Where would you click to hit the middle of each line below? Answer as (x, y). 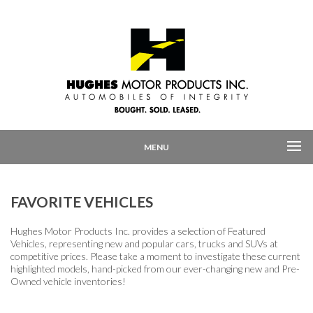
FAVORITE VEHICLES (82, 202)
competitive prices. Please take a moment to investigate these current (155, 256)
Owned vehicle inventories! (68, 281)
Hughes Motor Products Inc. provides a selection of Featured (138, 231)
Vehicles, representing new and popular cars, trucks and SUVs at (144, 243)
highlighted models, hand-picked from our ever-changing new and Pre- (155, 269)
